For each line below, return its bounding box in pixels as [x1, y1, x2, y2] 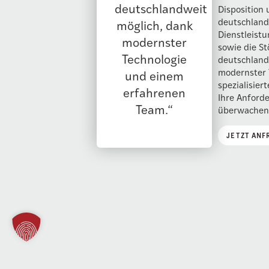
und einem [125, 67, 184, 83]
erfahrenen [123, 83, 186, 100]
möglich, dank [116, 16, 193, 33]
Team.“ [136, 100, 174, 117]
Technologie [122, 50, 187, 67]
